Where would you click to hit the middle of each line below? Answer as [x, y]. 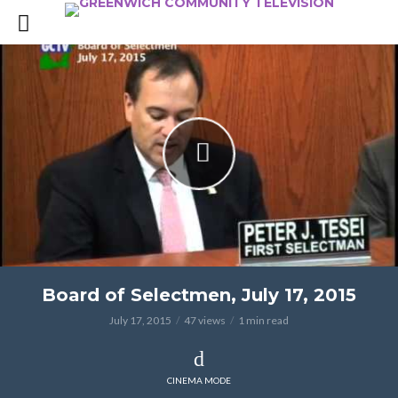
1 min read [263, 320]
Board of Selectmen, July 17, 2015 [199, 295]
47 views [205, 320]
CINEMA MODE [199, 380]
